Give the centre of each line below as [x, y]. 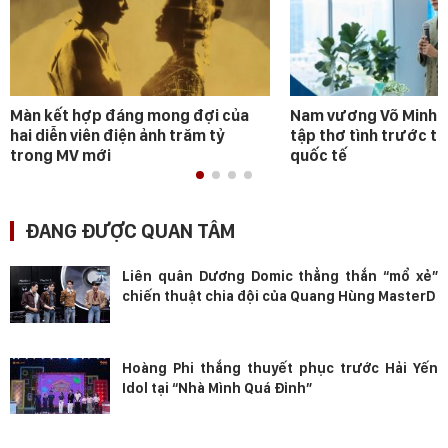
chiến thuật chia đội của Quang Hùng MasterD [278, 296]
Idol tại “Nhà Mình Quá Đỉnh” [217, 388]
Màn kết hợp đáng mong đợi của [129, 116]
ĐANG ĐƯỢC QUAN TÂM [130, 231]
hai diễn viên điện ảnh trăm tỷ [117, 136]
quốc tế [318, 156]
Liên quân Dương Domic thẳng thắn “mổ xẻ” [280, 276]
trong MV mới [60, 156]
